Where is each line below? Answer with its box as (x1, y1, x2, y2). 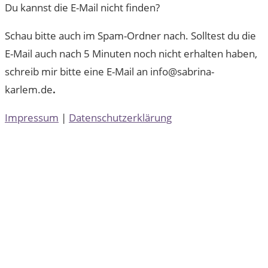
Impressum (5, 111, 59, 125)
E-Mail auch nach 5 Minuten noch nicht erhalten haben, (5, 47, 257, 61)
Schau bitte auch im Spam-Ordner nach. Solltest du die (5, 29, 256, 43)
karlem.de (5, 83, 53, 97)
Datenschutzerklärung (69, 111, 172, 125)
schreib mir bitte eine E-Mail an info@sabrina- (5, 65, 214, 79)
